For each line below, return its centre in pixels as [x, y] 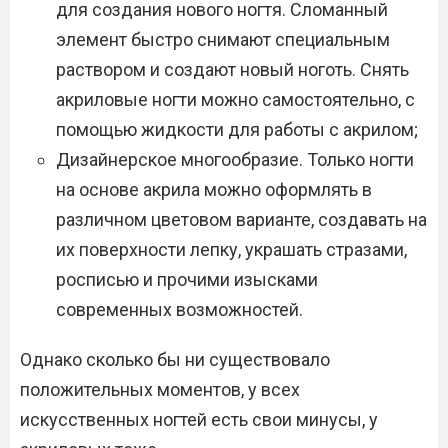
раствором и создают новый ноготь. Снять [232, 70]
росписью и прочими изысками [187, 280]
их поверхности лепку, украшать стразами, [231, 250]
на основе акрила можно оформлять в [214, 190]
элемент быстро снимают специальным [223, 40]
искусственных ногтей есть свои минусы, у [199, 420]
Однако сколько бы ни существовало [175, 360]
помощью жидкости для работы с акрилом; [237, 130]
